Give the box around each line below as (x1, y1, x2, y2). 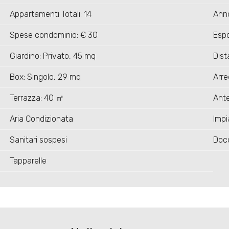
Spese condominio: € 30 (9, 30, 98, 40)
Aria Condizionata (9, 114, 73, 124)
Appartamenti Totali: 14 (9, 9, 91, 19)
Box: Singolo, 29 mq (9, 72, 81, 82)
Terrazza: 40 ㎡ (9, 93, 64, 103)
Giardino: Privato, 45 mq (9, 51, 96, 61)
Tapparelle (9, 156, 47, 166)
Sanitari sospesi (9, 135, 67, 145)
